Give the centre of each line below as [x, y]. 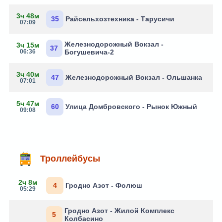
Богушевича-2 [89, 52]
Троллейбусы [70, 158]
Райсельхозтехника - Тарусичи [120, 19]
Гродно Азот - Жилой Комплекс [119, 211]
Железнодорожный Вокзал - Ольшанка [134, 78]
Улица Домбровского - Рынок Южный [131, 107]
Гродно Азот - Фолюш [104, 186]
